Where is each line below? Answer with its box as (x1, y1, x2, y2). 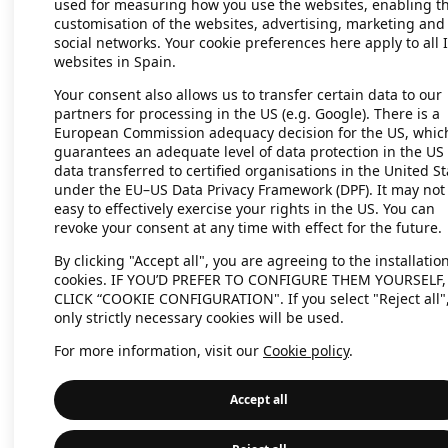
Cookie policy (263, 341, 349, 360)
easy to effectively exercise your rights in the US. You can (54, 199, 435, 218)
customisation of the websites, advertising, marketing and (54, 14, 445, 33)
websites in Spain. (54, 52, 176, 71)
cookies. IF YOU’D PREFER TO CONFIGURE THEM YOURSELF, (54, 270, 446, 289)
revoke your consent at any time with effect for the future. (54, 218, 442, 237)
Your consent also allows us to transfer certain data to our (54, 85, 442, 104)
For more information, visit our (54, 341, 263, 360)
